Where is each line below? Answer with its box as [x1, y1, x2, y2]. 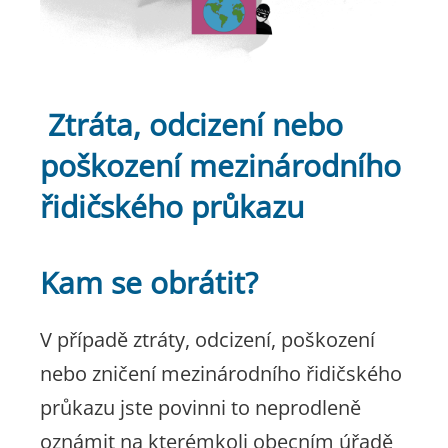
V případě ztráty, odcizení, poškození [40, 326, 375, 353]
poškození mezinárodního [40, 145, 401, 186]
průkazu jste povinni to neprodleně [40, 394, 361, 421]
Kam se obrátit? [40, 262, 258, 303]
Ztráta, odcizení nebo [40, 104, 343, 145]
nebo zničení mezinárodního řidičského [40, 360, 402, 387]
